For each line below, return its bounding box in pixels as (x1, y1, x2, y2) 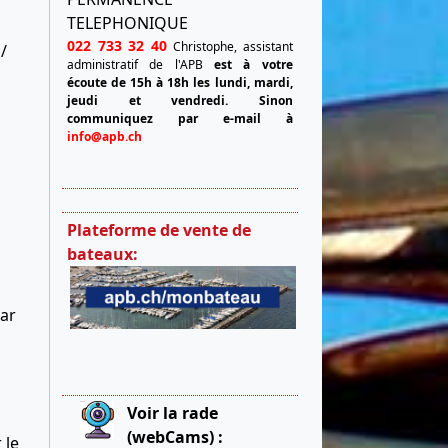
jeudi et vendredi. (67, 92, 259, 110)
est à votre (213, 56, 293, 74)
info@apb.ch (67, 128, 142, 146)
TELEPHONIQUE (67, 12, 192, 35)
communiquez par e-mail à (67, 110, 293, 128)
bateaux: (67, 243, 138, 266)
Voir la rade (126, 401, 218, 424)
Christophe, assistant (173, 38, 293, 56)
